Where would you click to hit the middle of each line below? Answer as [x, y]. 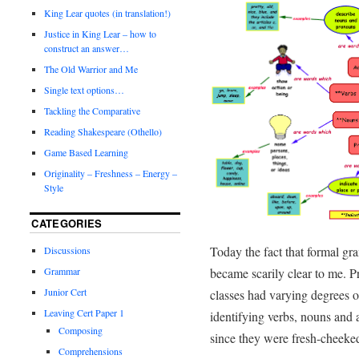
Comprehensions [91, 351]
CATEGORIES [67, 223]
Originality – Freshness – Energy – [111, 173]
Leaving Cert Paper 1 [85, 312]
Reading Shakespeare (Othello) [103, 131]
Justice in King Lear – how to [101, 33]
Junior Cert [66, 291]
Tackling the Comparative [93, 110]
